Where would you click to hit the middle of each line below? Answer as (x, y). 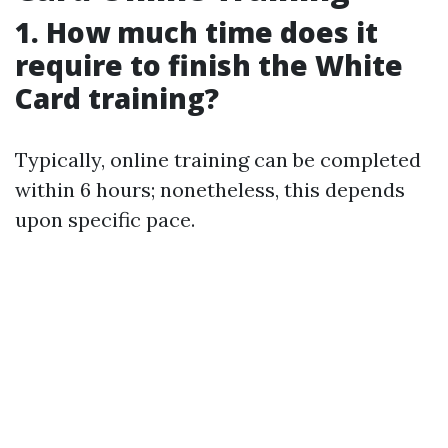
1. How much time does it (196, 32)
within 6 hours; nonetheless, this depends (210, 190)
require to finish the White (209, 65)
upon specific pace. (105, 220)
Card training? (117, 98)
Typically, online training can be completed (218, 160)
